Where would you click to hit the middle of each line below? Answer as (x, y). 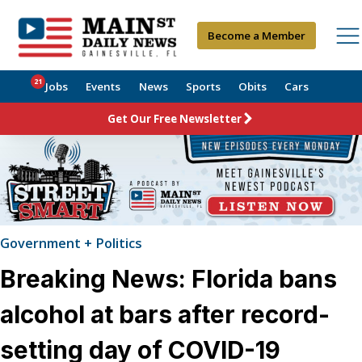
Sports (203, 87)
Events (103, 87)
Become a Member (257, 35)
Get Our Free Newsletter (175, 118)
